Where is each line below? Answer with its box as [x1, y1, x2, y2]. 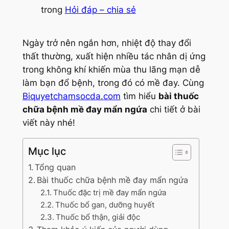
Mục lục [28, 145, 66, 158]
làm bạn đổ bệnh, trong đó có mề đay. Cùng [22, 78, 204, 88]
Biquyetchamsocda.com [22, 91, 121, 102]
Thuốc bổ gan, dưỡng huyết [55, 200, 154, 210]
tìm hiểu [120, 91, 158, 102]
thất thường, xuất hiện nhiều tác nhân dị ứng [22, 51, 205, 62]
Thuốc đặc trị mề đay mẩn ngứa [53, 188, 166, 198]
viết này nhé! [22, 118, 75, 128]
